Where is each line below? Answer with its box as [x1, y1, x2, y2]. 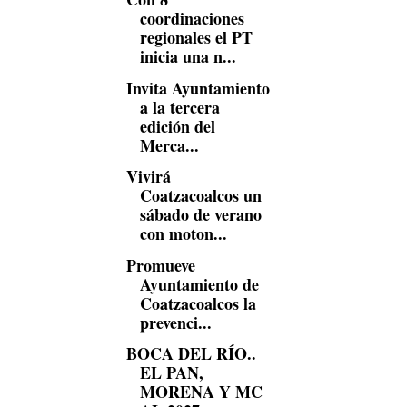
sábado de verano [139, 203, 262, 226]
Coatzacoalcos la [139, 291, 256, 315]
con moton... [139, 222, 227, 245]
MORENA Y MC [139, 380, 263, 403]
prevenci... [139, 310, 212, 334]
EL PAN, [139, 361, 203, 384]
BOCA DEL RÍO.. [125, 342, 256, 365]
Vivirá [125, 164, 171, 188]
